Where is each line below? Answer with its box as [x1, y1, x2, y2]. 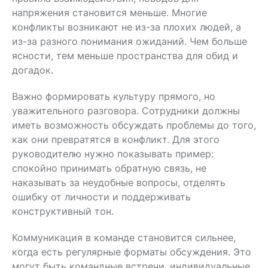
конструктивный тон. [12, 205, 114, 217]
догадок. [12, 63, 53, 76]
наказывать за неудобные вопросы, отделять [12, 176, 226, 188]
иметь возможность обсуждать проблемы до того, [12, 118, 256, 131]
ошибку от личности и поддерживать [12, 190, 191, 203]
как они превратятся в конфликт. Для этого [12, 133, 220, 145]
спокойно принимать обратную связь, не [12, 162, 206, 174]
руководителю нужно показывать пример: [12, 147, 214, 160]
